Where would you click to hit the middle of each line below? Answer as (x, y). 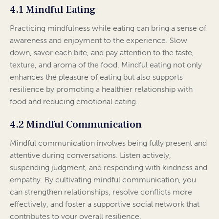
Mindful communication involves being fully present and (108, 143)
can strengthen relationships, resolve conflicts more (101, 192)
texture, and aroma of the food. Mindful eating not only (106, 65)
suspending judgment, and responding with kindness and (109, 168)
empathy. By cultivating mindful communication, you (103, 180)
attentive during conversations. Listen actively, (90, 155)
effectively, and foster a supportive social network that (105, 204)
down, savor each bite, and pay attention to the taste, (102, 53)
